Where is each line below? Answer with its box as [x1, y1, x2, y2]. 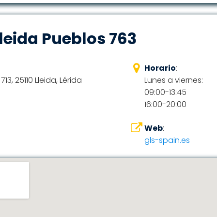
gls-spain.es [144, 135, 190, 146]
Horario [144, 62, 176, 74]
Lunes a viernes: [144, 75, 203, 86]
